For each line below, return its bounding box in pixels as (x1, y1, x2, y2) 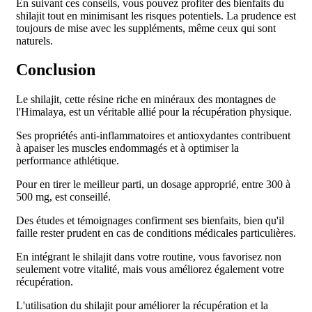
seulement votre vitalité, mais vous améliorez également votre (16, 263, 284, 276)
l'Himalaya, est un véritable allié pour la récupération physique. (16, 106, 292, 118)
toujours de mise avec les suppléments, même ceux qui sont (16, 22, 276, 34)
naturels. (16, 34, 53, 47)
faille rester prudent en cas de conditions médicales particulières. (16, 227, 296, 240)
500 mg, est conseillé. (16, 191, 111, 203)
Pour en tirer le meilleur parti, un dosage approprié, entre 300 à (16, 178, 290, 191)
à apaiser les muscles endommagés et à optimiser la (16, 142, 239, 155)
